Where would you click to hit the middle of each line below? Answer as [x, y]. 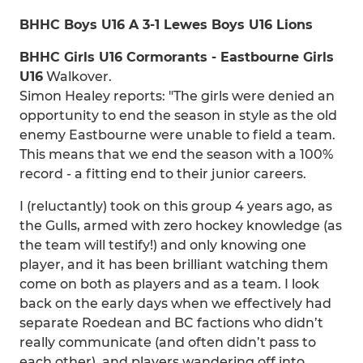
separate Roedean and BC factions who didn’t [171, 323]
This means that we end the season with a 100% [176, 154]
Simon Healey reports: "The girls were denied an [177, 96]
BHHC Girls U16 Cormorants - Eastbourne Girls [177, 57]
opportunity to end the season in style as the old [178, 115]
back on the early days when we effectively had [175, 303]
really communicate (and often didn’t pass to [168, 342]
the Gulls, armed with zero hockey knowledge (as [181, 226]
